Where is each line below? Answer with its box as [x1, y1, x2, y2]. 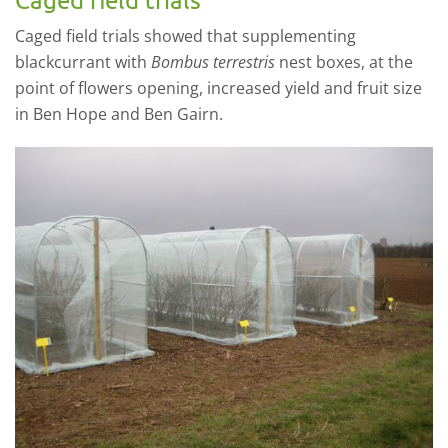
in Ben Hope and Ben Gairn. [15, 103, 223, 125]
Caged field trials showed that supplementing [15, 25, 356, 47]
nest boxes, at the [275, 51, 413, 73]
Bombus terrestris [151, 51, 275, 73]
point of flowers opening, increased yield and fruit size [15, 77, 422, 99]
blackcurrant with [15, 51, 151, 73]
